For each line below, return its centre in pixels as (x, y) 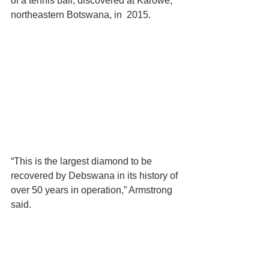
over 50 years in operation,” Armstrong (93, 190)
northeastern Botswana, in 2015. (81, 15)
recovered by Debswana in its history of (95, 175)
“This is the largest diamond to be (83, 161)
